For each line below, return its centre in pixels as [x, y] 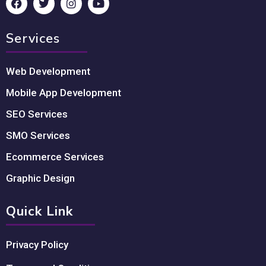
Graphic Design [40, 178]
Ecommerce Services [55, 156]
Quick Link [39, 211]
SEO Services [37, 114]
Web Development [48, 71]
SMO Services [38, 135]
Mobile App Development [64, 92]
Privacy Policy [37, 245]
